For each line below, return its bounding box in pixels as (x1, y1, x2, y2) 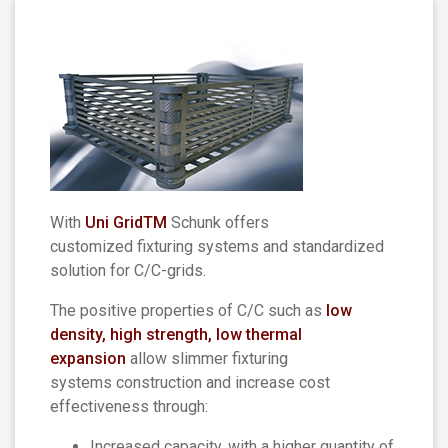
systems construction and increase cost (50, 373, 330, 392)
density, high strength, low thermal (50, 325, 302, 344)
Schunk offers (167, 213, 269, 232)
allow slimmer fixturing (126, 349, 288, 368)
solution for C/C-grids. (50, 261, 206, 280)
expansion (50, 349, 126, 368)
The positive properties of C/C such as (50, 301, 326, 320)
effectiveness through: (50, 397, 208, 416)
